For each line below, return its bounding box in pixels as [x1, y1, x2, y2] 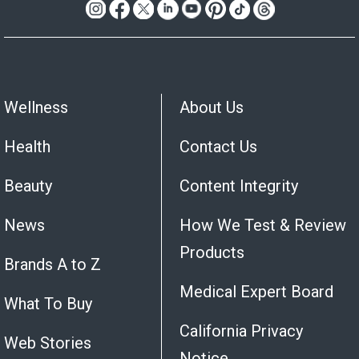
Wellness [4, 98, 68, 118]
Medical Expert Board [179, 282, 333, 302]
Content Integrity [179, 176, 298, 196]
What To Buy [4, 294, 92, 314]
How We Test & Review [179, 216, 346, 236]
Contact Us [179, 137, 257, 157]
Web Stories [4, 333, 91, 353]
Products [179, 243, 244, 263]
